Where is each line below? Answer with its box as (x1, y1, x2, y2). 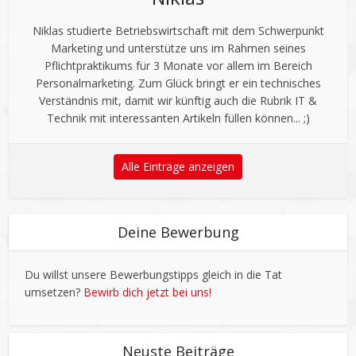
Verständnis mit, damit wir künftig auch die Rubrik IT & (39, 93, 317, 109)
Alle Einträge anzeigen (122, 159, 234, 175)
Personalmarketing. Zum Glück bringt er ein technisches (35, 75, 321, 91)
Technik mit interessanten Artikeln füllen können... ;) (46, 110, 310, 126)
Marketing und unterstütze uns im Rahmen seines (50, 41, 306, 56)
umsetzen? (25, 284, 84, 300)
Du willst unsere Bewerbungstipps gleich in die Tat (25, 267, 283, 283)
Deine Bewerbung (117, 222, 239, 242)
